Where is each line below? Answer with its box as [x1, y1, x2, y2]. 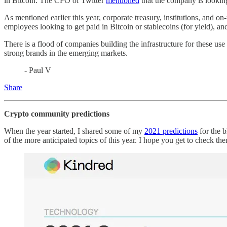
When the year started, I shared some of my [4, 126, 144, 135]
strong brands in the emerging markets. [4, 48, 128, 57]
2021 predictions [144, 126, 198, 135]
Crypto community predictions [4, 109, 109, 118]
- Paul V [24, 65, 51, 74]
